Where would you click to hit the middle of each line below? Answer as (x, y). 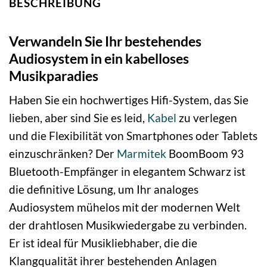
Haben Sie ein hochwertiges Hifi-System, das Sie (129, 100)
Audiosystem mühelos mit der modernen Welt (125, 207)
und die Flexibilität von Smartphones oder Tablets (133, 136)
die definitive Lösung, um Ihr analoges (104, 190)
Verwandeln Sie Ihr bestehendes (105, 41)
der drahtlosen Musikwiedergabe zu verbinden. (128, 225)
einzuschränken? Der (63, 154)
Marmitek (142, 154)
